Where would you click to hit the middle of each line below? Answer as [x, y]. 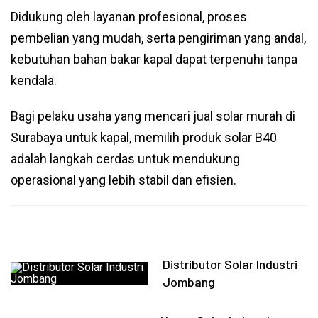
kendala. [34, 81]
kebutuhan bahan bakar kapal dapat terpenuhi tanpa [154, 59]
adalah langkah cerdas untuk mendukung [125, 159]
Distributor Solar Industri [230, 264]
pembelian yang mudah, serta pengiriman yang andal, [158, 38]
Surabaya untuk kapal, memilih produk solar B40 [144, 137]
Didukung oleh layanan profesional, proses [129, 17]
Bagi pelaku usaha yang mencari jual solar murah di [153, 116]
